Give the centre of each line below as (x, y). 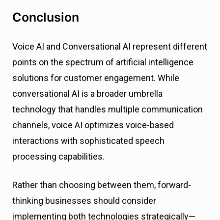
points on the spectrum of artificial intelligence (103, 62)
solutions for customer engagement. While (96, 78)
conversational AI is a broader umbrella (87, 94)
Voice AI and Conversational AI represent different (110, 47)
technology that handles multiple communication (108, 110)
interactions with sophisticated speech (88, 141)
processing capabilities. (59, 157)
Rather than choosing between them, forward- (102, 185)
